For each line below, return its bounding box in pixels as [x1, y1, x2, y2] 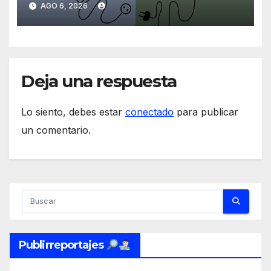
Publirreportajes [19, 238, 106, 252]
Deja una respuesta [21, 71, 177, 92]
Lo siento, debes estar [21, 105, 125, 118]
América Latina [28, 5, 135, 24]
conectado [125, 105, 174, 118]
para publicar [174, 105, 238, 118]
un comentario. [21, 123, 91, 136]
